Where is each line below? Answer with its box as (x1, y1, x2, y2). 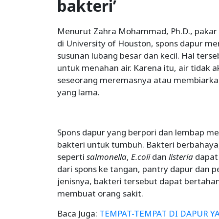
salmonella (87, 151, 127, 162)
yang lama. (57, 86, 100, 98)
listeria (169, 151, 193, 162)
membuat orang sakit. (57, 187, 143, 199)
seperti (57, 151, 87, 162)
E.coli (131, 151, 150, 162)
